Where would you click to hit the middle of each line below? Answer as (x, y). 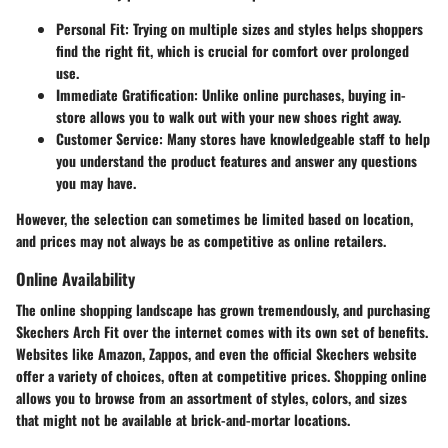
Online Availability (75, 278)
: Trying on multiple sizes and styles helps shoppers (274, 28)
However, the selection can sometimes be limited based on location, (214, 218)
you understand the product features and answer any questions (236, 160)
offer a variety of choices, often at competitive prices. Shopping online (221, 376)
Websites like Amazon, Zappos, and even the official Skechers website (216, 354)
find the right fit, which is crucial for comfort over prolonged (232, 50)
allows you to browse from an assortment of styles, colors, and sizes (211, 398)
